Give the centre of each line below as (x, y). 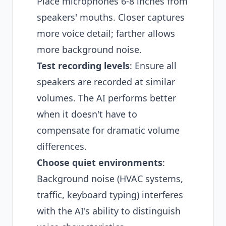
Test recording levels (83, 66)
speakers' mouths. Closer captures (111, 17)
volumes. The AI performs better (106, 98)
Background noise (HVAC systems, (110, 179)
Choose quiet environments (100, 162)
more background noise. (89, 49)
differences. (62, 146)
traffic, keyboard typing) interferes (110, 195)
